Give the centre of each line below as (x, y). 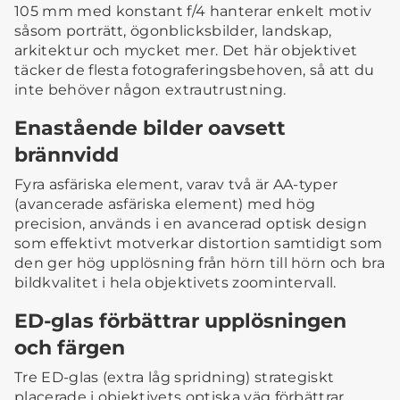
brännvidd (67, 155)
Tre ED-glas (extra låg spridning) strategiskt (175, 378)
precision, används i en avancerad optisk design (191, 224)
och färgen (70, 348)
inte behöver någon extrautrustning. (150, 90)
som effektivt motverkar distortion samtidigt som (199, 244)
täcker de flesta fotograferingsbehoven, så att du (195, 71)
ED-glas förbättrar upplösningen (180, 321)
